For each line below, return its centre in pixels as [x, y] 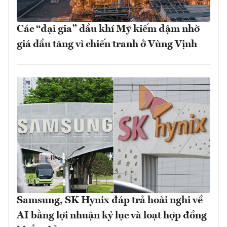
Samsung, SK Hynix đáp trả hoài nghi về [110, 201]
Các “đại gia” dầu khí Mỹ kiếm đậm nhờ [108, 29]
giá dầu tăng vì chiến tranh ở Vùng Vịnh [107, 45]
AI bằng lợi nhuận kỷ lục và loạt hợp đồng [112, 216]
